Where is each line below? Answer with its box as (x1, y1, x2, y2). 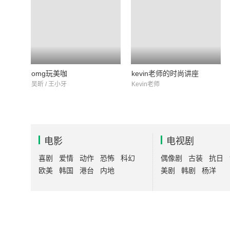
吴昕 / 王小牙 (31, 81, 67, 88)
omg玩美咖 (31, 69, 67, 78)
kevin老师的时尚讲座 (131, 69, 199, 78)
